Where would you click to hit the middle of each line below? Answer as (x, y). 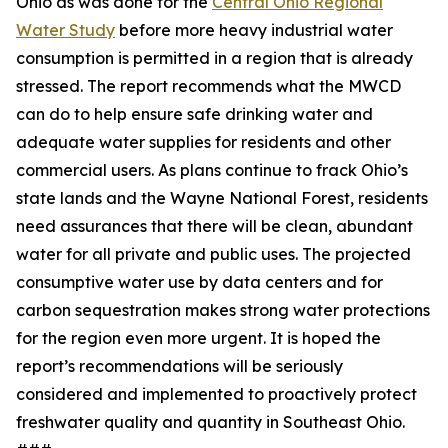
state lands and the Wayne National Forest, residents (222, 198)
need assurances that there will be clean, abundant (214, 226)
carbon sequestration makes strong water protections (223, 310)
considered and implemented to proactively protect (216, 394)
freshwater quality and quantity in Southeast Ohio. (210, 422)
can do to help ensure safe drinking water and (194, 114)
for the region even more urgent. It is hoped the (198, 338)
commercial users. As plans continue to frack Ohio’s (212, 170)
